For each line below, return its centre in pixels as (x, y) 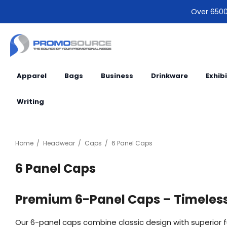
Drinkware (169, 76)
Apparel (32, 76)
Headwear (59, 143)
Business (117, 76)
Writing (30, 102)
